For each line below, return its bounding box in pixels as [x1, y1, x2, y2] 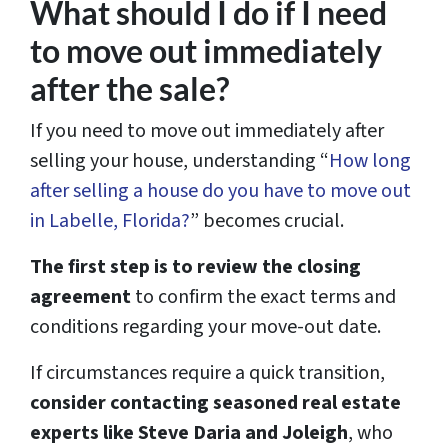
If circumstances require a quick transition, [30, 359, 385, 388]
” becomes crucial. [190, 207, 348, 236]
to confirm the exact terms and [131, 283, 396, 312]
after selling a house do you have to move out [30, 177, 411, 206]
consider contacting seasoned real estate [30, 389, 401, 418]
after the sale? [30, 69, 229, 109]
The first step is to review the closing [30, 253, 361, 282]
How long [329, 147, 411, 176]
